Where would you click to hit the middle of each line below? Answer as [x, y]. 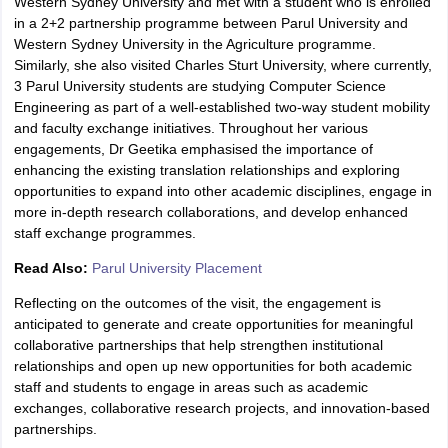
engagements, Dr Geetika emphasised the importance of [193, 149]
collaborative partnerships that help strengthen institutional [198, 345]
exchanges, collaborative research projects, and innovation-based [221, 408]
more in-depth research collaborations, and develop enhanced [210, 212]
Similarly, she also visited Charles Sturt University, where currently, [222, 65]
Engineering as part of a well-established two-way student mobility [221, 107]
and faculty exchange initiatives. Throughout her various [190, 128]
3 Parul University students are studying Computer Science [199, 86]
